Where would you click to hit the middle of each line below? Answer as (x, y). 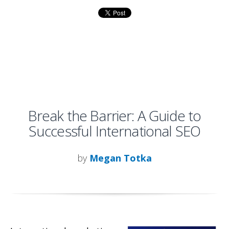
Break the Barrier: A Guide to (114, 115)
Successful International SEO (114, 131)
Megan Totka (121, 158)
